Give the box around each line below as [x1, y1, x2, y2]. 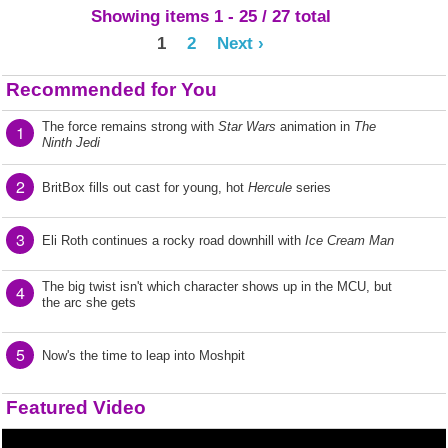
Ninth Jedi [42, 134, 100, 150]
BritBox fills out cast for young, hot [42, 179, 248, 195]
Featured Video [6, 396, 146, 418]
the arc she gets [42, 294, 136, 310]
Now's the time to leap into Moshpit [42, 347, 245, 363]
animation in [276, 118, 354, 134]
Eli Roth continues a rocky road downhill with [42, 232, 305, 248]
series [292, 179, 331, 195]
